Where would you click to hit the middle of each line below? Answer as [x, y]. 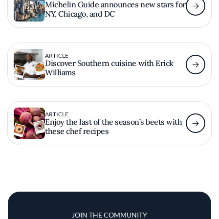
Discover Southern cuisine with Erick [109, 63]
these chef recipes [77, 131]
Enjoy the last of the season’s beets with [114, 121]
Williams [60, 72]
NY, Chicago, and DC [80, 13]
